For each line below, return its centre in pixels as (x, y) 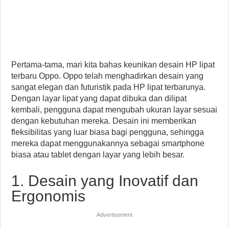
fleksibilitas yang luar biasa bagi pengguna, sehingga (108, 132)
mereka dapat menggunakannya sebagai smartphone (108, 143)
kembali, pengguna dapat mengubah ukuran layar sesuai (114, 110)
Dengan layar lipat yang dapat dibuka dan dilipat (99, 98)
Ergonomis (49, 196)
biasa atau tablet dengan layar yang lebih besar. (98, 155)
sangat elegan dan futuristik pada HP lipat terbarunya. (109, 87)
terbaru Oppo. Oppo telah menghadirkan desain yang (108, 76)
